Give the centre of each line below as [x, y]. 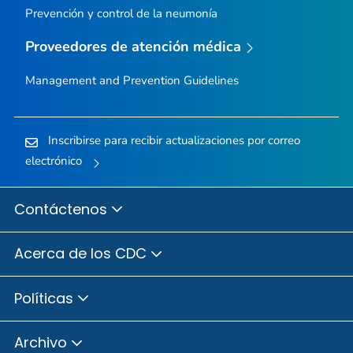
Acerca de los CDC [82, 254]
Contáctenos [63, 209]
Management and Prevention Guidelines [132, 80]
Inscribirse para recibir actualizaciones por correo [174, 140]
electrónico [53, 160]
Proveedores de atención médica [133, 47]
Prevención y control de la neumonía [121, 14]
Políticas [46, 298]
